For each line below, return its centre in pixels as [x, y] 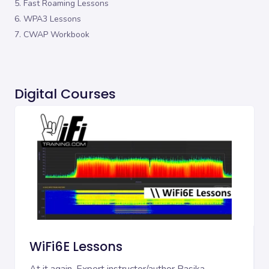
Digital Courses [65, 94]
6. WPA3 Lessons [48, 19]
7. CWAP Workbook [52, 34]
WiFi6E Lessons [76, 247]
